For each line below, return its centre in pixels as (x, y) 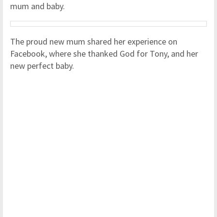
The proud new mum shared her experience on (94, 42)
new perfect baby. (42, 66)
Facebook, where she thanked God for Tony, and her (104, 54)
